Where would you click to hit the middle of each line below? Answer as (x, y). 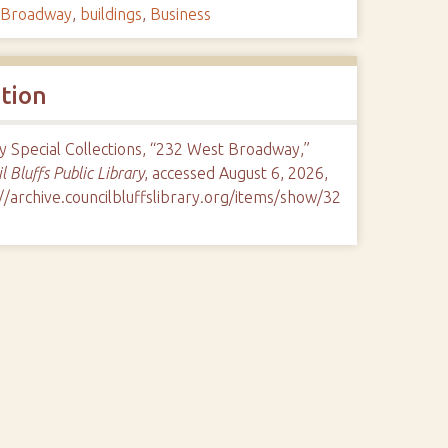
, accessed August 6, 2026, (235, 173)
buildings (110, 14)
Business (180, 14)
